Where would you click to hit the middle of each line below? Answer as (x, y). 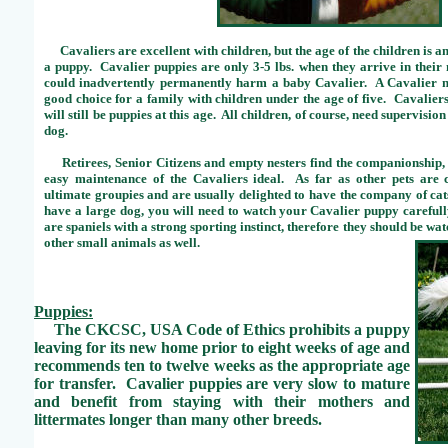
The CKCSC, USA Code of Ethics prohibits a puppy (222, 329)
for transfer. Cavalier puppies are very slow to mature (222, 383)
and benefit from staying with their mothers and (222, 401)
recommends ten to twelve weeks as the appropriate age (222, 365)
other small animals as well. (122, 242)
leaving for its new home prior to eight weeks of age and (222, 347)
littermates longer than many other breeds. (178, 419)
